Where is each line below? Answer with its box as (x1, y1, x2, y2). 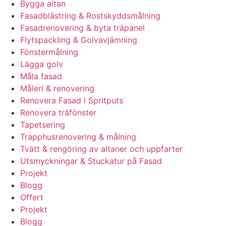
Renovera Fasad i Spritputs (20, 95, 123, 106)
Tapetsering (20, 120, 65, 130)
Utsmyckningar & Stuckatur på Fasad (20, 156, 162, 166)
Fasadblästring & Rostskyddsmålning (20, 11, 160, 21)
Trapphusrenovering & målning (20, 132, 136, 142)
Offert (20, 192, 43, 203)
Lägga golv (20, 59, 63, 70)
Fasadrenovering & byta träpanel (20, 23, 145, 33)
